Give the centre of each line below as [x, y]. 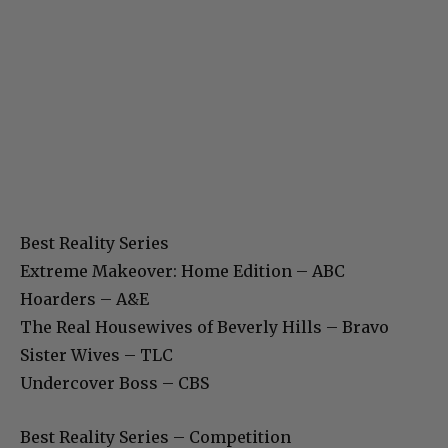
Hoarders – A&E [84, 298]
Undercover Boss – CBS [114, 382]
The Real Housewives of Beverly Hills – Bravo [204, 326]
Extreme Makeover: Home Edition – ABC [182, 270]
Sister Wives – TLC [96, 354]
